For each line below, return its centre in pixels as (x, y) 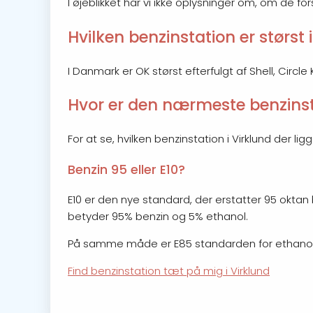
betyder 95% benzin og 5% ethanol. (158, 217)
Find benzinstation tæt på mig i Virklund (169, 271)
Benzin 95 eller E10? (126, 169)
